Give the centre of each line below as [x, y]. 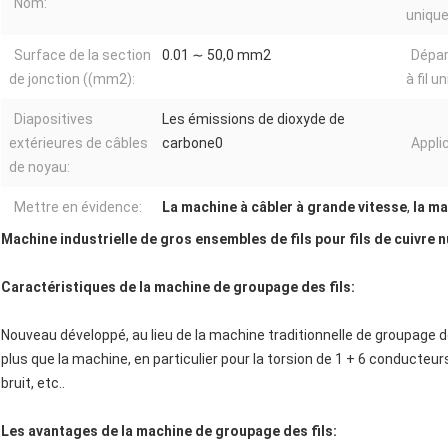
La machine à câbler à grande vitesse [284, 207]
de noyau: [39, 167]
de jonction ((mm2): [72, 79]
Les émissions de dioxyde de [253, 119]
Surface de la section [82, 55]
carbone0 [192, 143]
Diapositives [53, 119]
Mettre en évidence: [78, 207]
